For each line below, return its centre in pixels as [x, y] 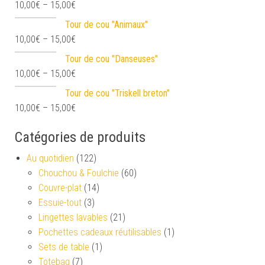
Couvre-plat [60, 188]
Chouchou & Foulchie [79, 173]
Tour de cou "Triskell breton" [117, 93]
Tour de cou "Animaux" [106, 24]
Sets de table [64, 247]
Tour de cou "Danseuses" [112, 59]
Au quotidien [50, 158]
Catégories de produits [80, 137]
